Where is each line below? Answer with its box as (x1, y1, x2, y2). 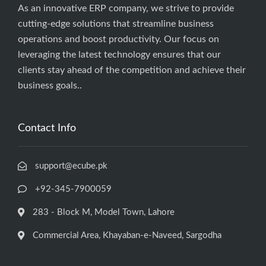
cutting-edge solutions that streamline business (18, 18, 214, 28)
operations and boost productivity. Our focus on (18, 34, 219, 44)
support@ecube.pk (35, 161, 107, 170)
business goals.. (18, 80, 82, 90)
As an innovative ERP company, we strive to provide (18, 3, 234, 13)
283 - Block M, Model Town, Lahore (33, 207, 175, 217)
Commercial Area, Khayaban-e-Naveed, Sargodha (33, 230, 221, 240)
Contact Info (18, 122, 76, 134)
